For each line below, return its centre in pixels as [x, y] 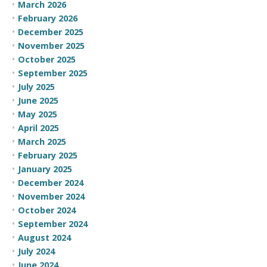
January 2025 [45, 169]
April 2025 [38, 128]
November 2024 [51, 196]
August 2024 [44, 237]
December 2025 [51, 32]
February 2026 [48, 18]
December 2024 [51, 182]
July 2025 [36, 86]
